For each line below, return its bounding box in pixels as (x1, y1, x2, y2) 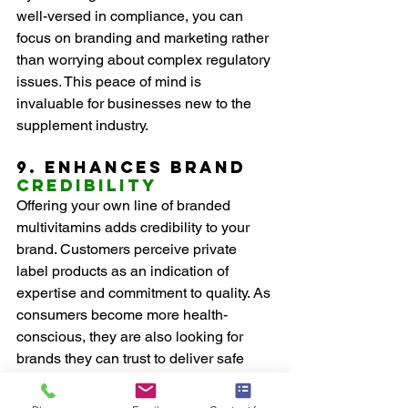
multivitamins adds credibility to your (16, 219, 253, 237)
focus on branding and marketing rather (16, 29, 272, 47)
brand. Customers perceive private (16, 240, 240, 259)
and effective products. (16, 372, 161, 390)
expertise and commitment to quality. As (16, 284, 274, 302)
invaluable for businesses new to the (16, 95, 255, 113)
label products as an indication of (16, 262, 232, 280)
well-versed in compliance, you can (16, 7, 247, 25)
